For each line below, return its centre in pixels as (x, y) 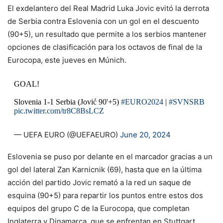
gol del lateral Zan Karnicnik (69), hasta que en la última (105, 170)
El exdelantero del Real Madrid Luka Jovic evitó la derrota (108, 8)
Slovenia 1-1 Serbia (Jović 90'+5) (67, 102)
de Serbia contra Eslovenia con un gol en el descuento (103, 21)
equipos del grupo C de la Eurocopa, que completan (99, 209)
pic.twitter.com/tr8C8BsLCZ (59, 111)
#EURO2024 (142, 102)
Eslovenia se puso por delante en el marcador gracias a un (110, 157)
